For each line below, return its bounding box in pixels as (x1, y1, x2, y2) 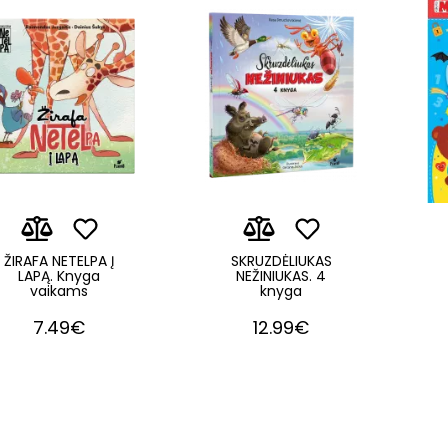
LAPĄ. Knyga (18, 266, 100, 287)
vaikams (30, 281, 88, 302)
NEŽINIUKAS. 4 (236, 266, 326, 287)
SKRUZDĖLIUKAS (230, 251, 332, 272)
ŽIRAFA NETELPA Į (4, 251, 114, 272)
